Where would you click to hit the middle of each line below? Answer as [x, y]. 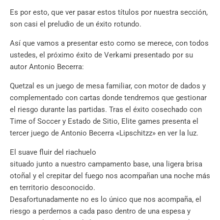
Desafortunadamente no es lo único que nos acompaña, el [106, 200]
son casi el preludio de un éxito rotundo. [76, 24]
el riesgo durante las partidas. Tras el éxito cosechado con [106, 110]
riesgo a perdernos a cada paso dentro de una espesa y [100, 211]
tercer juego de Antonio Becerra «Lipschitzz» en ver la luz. [104, 133]
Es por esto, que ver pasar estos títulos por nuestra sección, [109, 13]
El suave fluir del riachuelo [53, 152]
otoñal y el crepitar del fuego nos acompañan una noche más [110, 176]
